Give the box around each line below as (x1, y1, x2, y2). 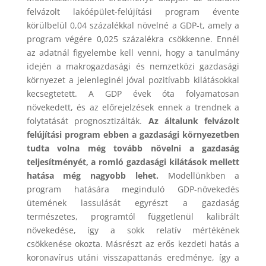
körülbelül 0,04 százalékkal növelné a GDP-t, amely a (26, 20, 240, 31)
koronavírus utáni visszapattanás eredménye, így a (26, 252, 240, 264)
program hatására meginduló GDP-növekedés (26, 183, 240, 195)
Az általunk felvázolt (142, 115, 240, 127)
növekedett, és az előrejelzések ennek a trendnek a (26, 102, 240, 113)
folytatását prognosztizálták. (26, 115, 142, 127)
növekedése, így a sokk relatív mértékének (26, 224, 240, 236)
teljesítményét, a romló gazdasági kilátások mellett (26, 156, 240, 168)
